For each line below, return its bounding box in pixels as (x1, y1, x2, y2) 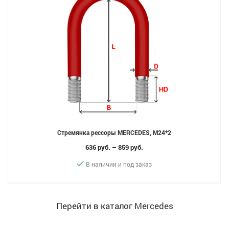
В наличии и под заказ (85, 160, 152, 169)
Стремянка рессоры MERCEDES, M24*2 (57, 128, 171, 137)
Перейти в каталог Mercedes (56, 200, 173, 212)
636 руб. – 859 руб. (85, 143, 143, 152)
